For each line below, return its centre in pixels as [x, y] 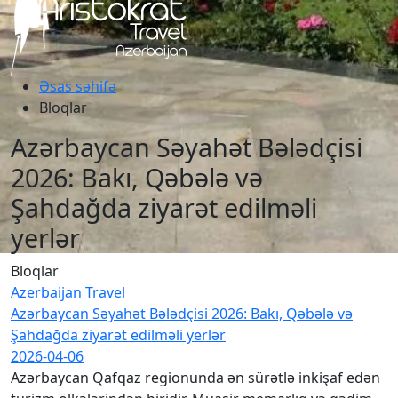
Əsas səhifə [78, 86]
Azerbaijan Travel [68, 292]
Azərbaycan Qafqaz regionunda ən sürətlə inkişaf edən [195, 378]
